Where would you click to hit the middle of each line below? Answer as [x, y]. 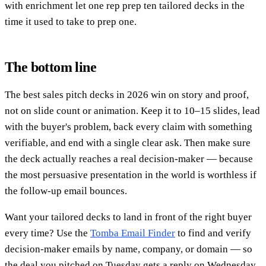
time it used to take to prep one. [71, 21]
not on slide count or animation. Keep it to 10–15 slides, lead [132, 110]
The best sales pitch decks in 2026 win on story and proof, [127, 94]
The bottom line [50, 67]
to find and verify [213, 233]
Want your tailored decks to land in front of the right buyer [128, 217]
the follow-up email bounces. [66, 191]
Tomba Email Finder [133, 233]
